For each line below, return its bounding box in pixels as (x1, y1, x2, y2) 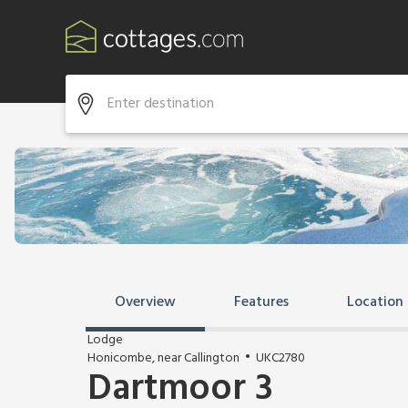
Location (347, 291, 403, 314)
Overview (115, 291, 176, 314)
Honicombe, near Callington (87, 348, 240, 369)
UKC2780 (256, 348, 305, 369)
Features (234, 291, 289, 314)
